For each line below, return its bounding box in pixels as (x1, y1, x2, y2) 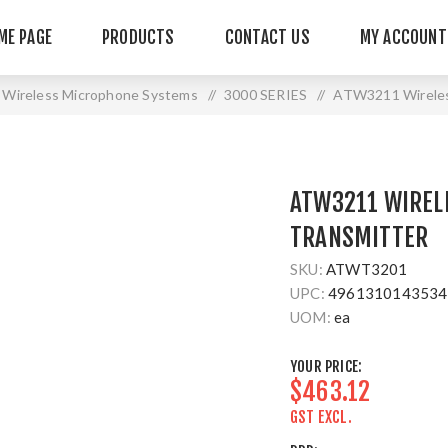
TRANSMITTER (290, 222, 429, 253)
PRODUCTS (102, 27, 175, 48)
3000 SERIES (224, 86, 308, 103)
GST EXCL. (290, 407, 352, 427)
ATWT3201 (326, 260, 408, 278)
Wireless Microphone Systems (2, 86, 198, 103)
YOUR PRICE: (290, 357, 363, 376)
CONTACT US (224, 27, 310, 48)
